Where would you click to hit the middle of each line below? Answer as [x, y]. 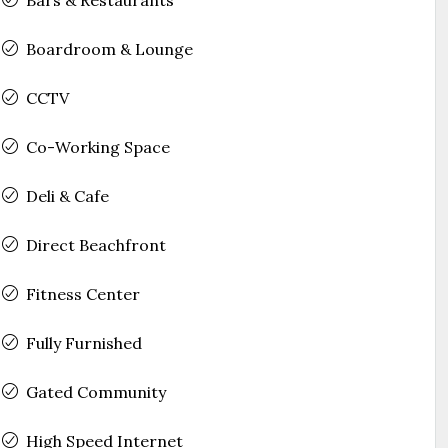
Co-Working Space [97, 146]
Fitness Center [82, 293]
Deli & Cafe [67, 195]
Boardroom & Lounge [109, 48]
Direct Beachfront [95, 244]
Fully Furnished [83, 342]
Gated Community [95, 391]
